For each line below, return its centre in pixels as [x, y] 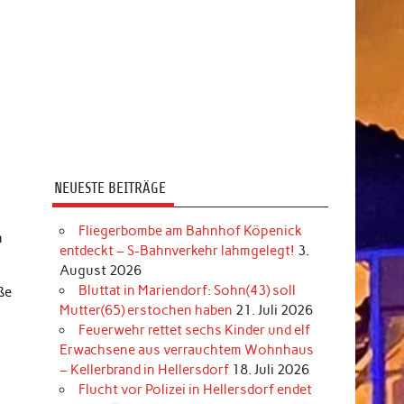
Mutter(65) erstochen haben [146, 310]
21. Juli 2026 [274, 310]
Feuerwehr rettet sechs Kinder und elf [194, 330]
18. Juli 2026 [270, 369]
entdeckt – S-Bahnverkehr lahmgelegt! [177, 250]
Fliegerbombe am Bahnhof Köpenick [190, 230]
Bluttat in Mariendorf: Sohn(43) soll [187, 290]
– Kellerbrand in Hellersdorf [144, 369]
